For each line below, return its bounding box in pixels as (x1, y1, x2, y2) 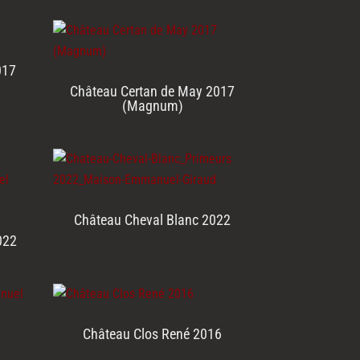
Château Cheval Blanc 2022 (74, 211, 231, 229)
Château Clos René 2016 (83, 325, 223, 343)
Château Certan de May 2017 (70, 83, 235, 100)
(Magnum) (121, 97, 183, 115)
